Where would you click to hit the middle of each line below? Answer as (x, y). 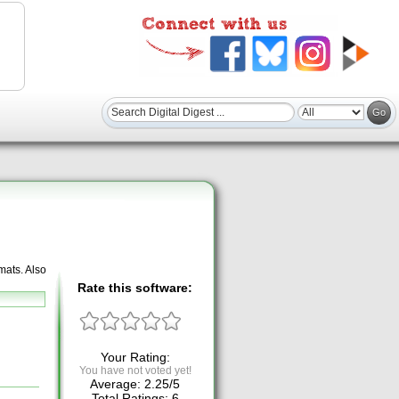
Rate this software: (135, 287)
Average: (117, 384)
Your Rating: (135, 358)
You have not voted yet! (135, 371)
